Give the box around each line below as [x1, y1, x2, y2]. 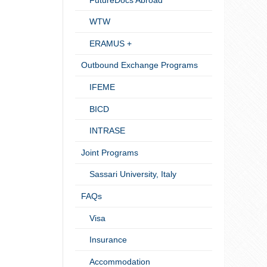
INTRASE [80, 126, 125, 136]
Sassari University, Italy [80, 169, 176, 179]
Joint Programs [80, 147, 138, 157]
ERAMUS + [80, 38, 132, 48]
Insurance [80, 235, 127, 245]
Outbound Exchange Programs [80, 60, 198, 70]
